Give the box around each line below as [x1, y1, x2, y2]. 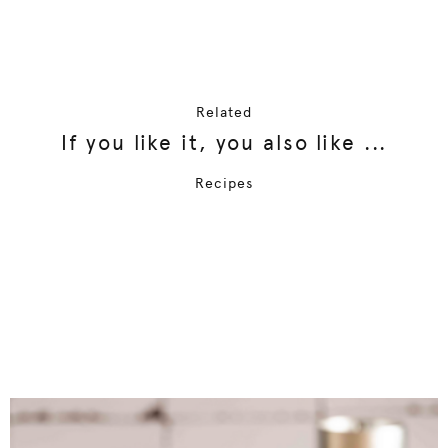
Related [195, 103, 253, 120]
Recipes [194, 174, 254, 191]
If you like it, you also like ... [60, 129, 388, 155]
